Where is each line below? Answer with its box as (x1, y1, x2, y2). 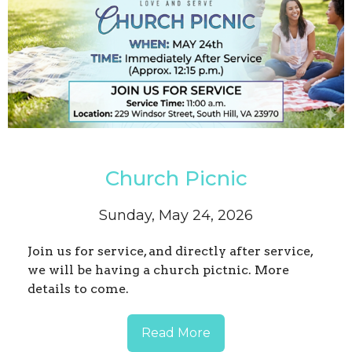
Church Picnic (104, 166, 247, 192)
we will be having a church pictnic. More (27, 262, 289, 278)
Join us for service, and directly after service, (27, 244, 313, 259)
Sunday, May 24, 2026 (99, 207, 253, 225)
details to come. (27, 281, 132, 297)
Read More (141, 325, 211, 341)
